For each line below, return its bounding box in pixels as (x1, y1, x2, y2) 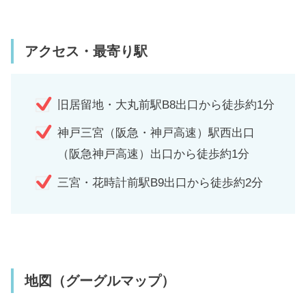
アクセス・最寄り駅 (25, 43, 148, 59)
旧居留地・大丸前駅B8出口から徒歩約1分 (57, 98, 275, 112)
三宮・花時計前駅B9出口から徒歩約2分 (57, 176, 263, 189)
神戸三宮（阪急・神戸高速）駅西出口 (57, 126, 255, 140)
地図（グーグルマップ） (25, 273, 175, 288)
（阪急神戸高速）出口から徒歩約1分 (57, 148, 249, 161)
